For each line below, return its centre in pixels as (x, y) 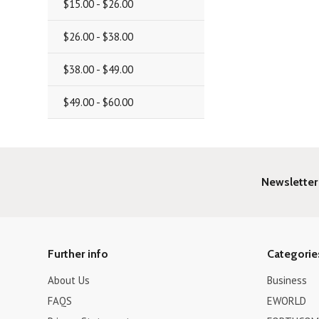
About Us (69, 280)
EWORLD (286, 301)
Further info (78, 254)
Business (287, 280)
